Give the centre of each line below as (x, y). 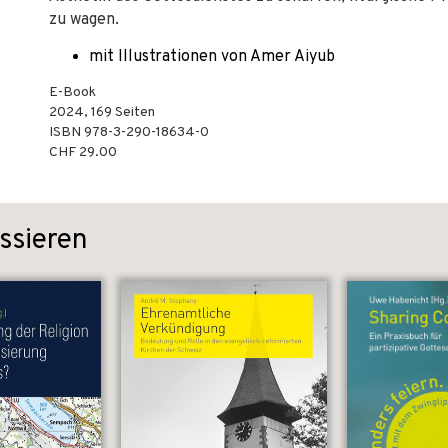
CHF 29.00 (83, 152)
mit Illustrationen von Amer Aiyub (212, 57)
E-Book (72, 92)
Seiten (133, 112)
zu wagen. (84, 20)
